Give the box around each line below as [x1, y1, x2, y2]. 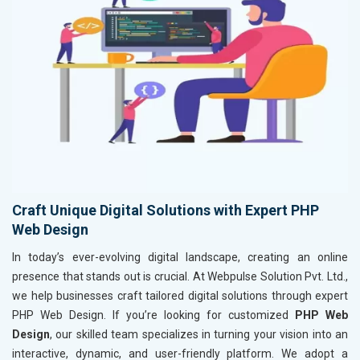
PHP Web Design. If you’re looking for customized [12, 308, 295, 321]
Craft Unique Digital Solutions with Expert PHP [12, 201, 319, 219]
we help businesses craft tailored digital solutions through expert [12, 288, 348, 302]
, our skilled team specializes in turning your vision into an [50, 327, 348, 341]
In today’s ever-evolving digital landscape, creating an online [12, 250, 348, 264]
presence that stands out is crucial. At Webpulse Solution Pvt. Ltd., [12, 269, 348, 283]
